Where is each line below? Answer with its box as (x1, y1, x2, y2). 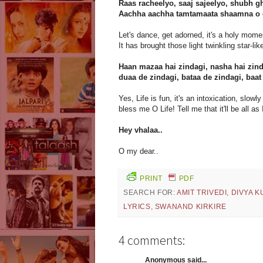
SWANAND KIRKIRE (154, 203, 227, 211)
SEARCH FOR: (123, 188, 177, 197)
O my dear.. (119, 147, 159, 156)
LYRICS (123, 203, 151, 211)
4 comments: (119, 232, 185, 249)
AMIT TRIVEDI (177, 188, 227, 197)
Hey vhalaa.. (119, 126, 163, 135)
